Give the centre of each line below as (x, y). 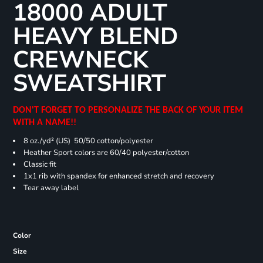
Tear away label (51, 188)
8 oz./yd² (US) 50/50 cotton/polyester (88, 141)
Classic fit (40, 164)
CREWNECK (80, 60)
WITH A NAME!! (47, 123)
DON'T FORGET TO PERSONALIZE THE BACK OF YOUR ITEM (128, 111)
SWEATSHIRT (89, 84)
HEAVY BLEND (95, 37)
